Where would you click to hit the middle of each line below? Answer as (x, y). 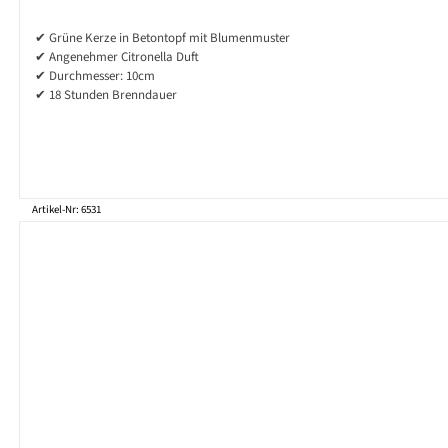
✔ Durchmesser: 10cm (95, 76)
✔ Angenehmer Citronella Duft (117, 57)
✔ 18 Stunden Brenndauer (106, 95)
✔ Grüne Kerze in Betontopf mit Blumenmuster (162, 38)
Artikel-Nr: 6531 (66, 210)
